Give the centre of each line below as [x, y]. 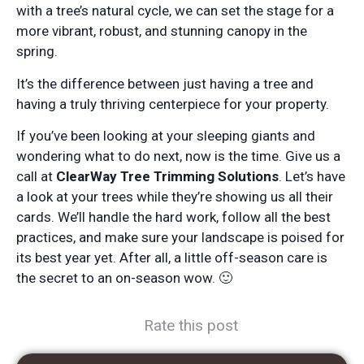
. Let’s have [312, 177]
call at [36, 177]
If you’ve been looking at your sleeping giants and [166, 136]
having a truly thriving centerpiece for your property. [173, 104]
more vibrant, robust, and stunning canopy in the [162, 31]
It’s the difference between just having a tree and [165, 83]
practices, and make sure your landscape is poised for [180, 238]
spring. [37, 52]
